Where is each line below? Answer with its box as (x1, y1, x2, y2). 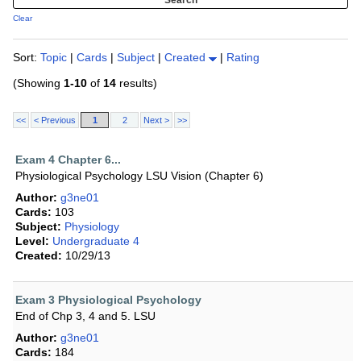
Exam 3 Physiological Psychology (15, 293, 201, 307)
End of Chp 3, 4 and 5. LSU (15, 309, 156, 323)
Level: (15, 234, 49, 248)
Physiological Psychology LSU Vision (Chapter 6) (15, 169, 263, 183)
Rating (226, 51, 259, 64)
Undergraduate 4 (52, 234, 139, 248)
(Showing (13, 77, 64, 90)
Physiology (64, 220, 119, 234)
